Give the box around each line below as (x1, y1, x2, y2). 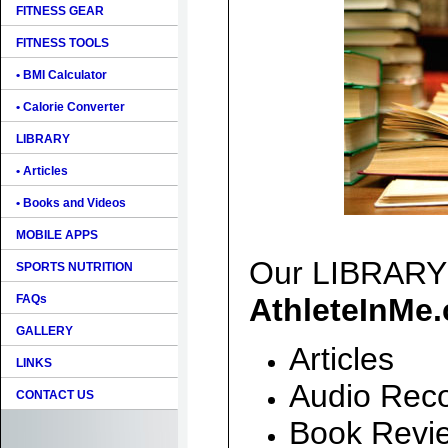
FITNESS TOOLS (16, 36, 109, 50)
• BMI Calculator (16, 68, 107, 82)
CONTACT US (16, 388, 94, 402)
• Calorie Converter (16, 100, 125, 114)
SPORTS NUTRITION (16, 260, 133, 274)
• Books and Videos (16, 196, 126, 210)
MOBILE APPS (16, 228, 98, 242)
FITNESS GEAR (16, 4, 104, 18)
